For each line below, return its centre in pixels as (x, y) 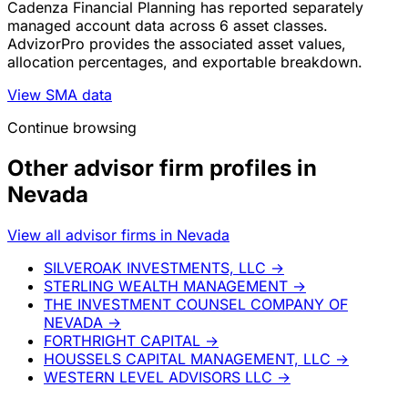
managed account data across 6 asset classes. (168, 26)
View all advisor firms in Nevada (118, 235)
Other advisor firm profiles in (162, 168)
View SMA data (60, 95)
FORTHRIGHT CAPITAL (122, 340)
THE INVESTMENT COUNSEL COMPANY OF (196, 304)
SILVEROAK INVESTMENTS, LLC (155, 267)
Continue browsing (72, 128)
